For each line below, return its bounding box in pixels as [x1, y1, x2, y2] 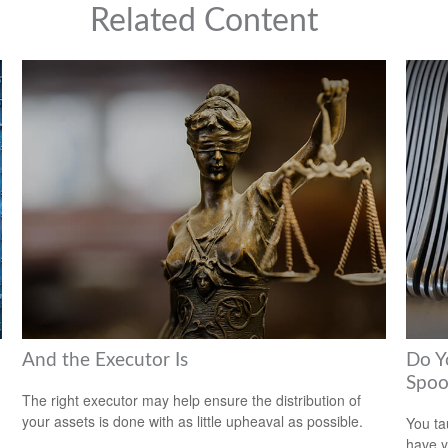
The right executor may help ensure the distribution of [22, 390, 362, 411]
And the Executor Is [22, 350, 189, 370]
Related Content [90, 5, 318, 37]
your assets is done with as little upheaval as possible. [22, 411, 364, 432]
